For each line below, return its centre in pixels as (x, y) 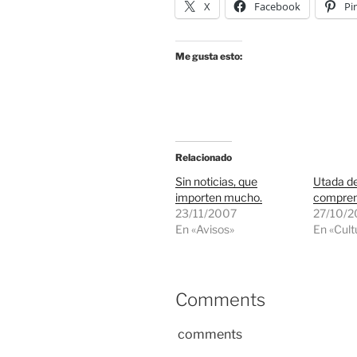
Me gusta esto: (209, 57)
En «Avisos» (205, 229)
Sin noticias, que (216, 182)
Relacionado (204, 158)
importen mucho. (219, 198)
